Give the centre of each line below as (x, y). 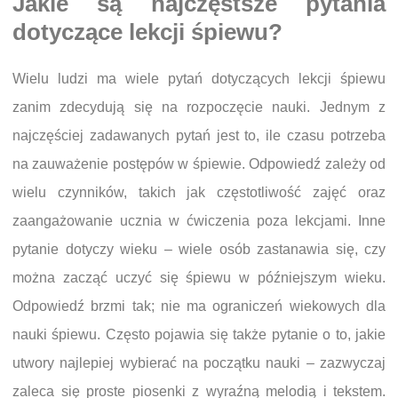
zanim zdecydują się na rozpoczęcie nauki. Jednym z (199, 107)
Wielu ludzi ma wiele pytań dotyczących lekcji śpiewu (199, 79)
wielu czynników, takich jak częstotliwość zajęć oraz (199, 193)
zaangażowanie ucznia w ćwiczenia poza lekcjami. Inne (199, 221)
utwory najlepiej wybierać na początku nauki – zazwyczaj (199, 363)
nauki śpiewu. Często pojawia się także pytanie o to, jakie (199, 335)
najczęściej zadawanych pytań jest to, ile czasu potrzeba (199, 136)
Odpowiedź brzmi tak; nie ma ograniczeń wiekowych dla (199, 306)
